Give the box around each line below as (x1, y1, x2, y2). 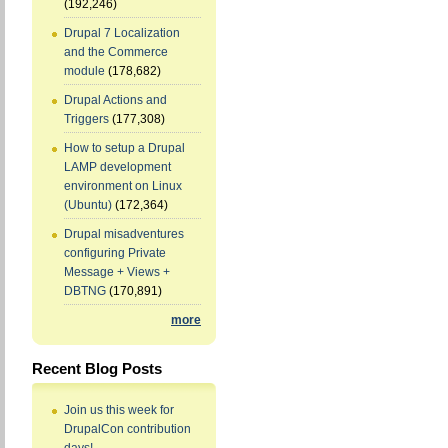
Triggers (64, 112, 109, 127)
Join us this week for (64, 403, 174, 418)
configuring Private (64, 246, 166, 261)
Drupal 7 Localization (64, 26, 180, 41)
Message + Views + (64, 265, 170, 280)
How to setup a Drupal (64, 141, 185, 156)
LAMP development (64, 160, 171, 175)
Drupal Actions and (64, 93, 167, 108)
